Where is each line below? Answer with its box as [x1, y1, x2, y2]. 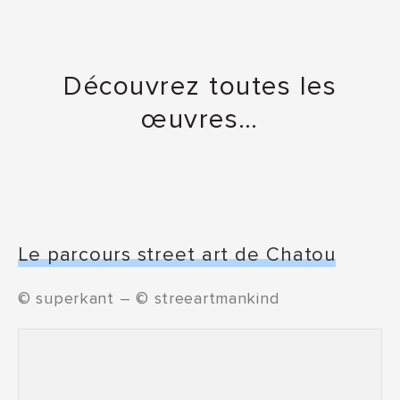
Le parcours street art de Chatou [18, 243, 337, 267]
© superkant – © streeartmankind [18, 288, 279, 308]
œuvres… [141, 103, 259, 136]
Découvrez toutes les [63, 70, 337, 103]
